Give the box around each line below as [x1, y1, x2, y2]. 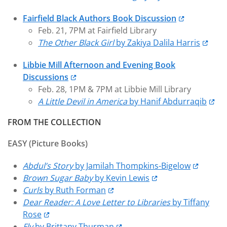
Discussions [23, 71, 68, 83]
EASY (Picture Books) [8, 138, 88, 149]
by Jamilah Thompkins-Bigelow [73, 160, 191, 171]
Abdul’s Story [23, 160, 73, 171]
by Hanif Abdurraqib [127, 96, 207, 107]
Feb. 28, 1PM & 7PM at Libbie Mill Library [38, 84, 191, 95]
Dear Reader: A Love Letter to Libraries [23, 197, 172, 208]
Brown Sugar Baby [23, 172, 95, 183]
